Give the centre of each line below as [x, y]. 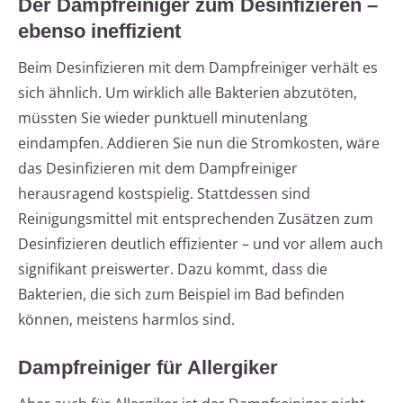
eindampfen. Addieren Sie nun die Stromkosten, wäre [199, 143]
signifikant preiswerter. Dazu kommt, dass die [173, 269]
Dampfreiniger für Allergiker [148, 368]
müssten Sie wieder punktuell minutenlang [163, 118]
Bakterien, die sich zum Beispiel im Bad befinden [181, 295]
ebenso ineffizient [99, 31]
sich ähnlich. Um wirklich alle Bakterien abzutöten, [188, 93]
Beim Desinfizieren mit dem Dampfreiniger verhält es [198, 68]
